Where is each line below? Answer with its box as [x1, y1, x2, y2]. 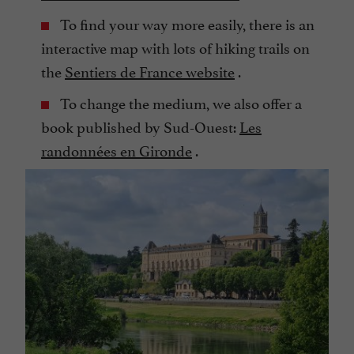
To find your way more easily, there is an [57, 12, 314, 35]
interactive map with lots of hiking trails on [41, 36, 310, 58]
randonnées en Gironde [41, 138, 192, 161]
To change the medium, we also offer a [57, 91, 302, 114]
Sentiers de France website [65, 59, 235, 82]
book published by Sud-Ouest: [41, 115, 239, 137]
